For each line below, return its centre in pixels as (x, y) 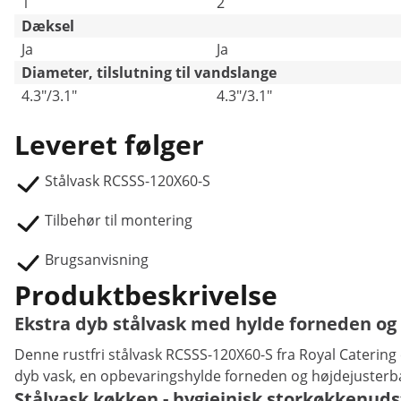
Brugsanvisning (97, 260)
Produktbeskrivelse (146, 295)
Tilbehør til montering (119, 220)
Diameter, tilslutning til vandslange (149, 73)
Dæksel (48, 26)
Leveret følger (109, 145)
